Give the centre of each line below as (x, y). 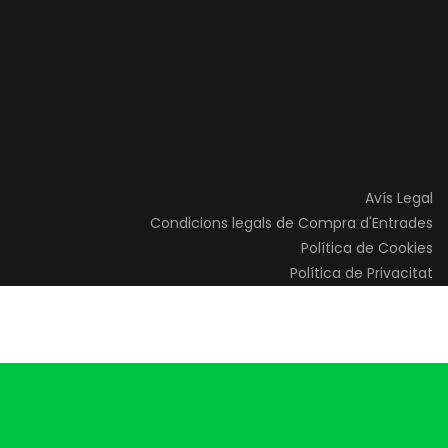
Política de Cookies (367, 248)
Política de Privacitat (361, 273)
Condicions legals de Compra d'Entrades (291, 223)
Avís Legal (399, 198)
